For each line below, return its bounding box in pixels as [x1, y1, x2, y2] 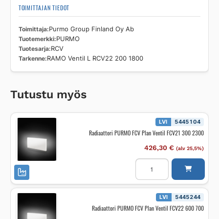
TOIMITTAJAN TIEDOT [18, 3, 70, 12]
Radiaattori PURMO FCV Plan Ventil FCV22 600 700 [91, 203, 204, 212]
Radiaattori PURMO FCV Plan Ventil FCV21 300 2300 [88, 128, 204, 137]
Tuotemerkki [18, 35, 54, 43]
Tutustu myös [10, 87, 87, 101]
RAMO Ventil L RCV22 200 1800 [46, 54, 143, 62]
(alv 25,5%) [175, 145, 204, 152]
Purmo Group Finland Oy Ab [48, 25, 134, 33]
